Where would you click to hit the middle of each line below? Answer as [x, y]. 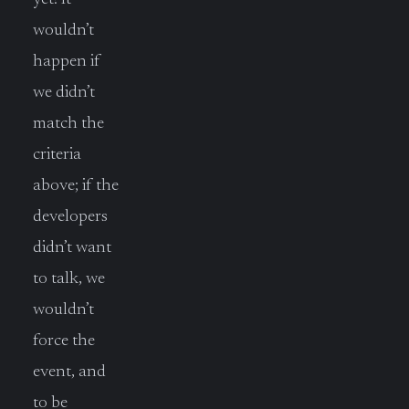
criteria [57, 154]
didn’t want [72, 247]
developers [70, 216]
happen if [67, 61]
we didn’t [64, 92]
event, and [69, 372]
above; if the [76, 185]
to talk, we [69, 278]
